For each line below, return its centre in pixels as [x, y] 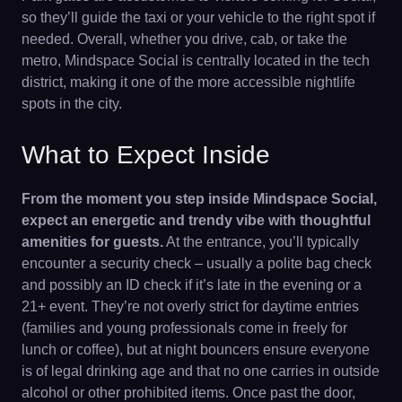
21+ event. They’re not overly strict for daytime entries [190, 306]
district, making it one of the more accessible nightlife [188, 82]
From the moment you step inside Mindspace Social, [199, 199]
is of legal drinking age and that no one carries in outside [201, 371]
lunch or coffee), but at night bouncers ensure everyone [196, 350]
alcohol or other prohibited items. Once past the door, [188, 393]
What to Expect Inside [146, 155]
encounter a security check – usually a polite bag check [197, 263]
